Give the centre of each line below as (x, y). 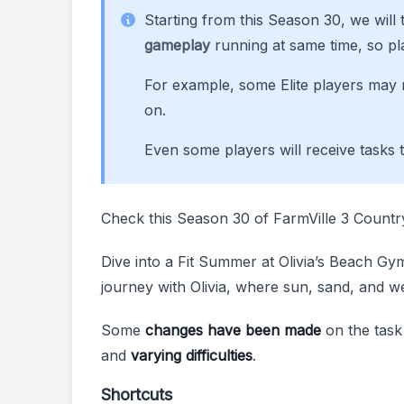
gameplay (177, 45)
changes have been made (233, 330)
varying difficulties (192, 355)
